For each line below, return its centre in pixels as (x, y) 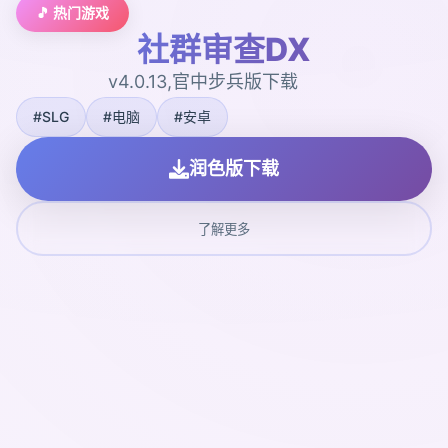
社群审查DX (224, 49)
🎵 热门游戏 (72, 12)
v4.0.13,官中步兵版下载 (203, 81)
